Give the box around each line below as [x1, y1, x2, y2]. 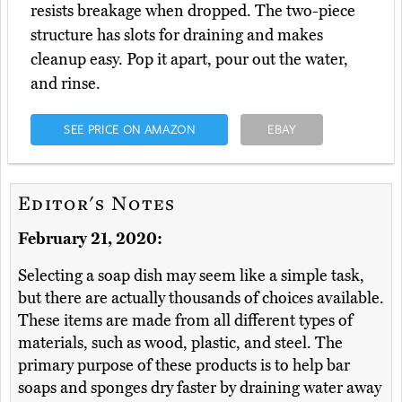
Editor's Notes [18, 189, 176, 216]
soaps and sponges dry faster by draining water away [18, 378, 381, 398]
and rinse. [31, 74, 100, 94]
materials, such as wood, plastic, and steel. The [18, 333, 343, 354]
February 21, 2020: [18, 229, 162, 249]
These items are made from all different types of [18, 310, 353, 331]
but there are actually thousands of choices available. [18, 288, 384, 309]
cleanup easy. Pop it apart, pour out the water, [31, 49, 348, 70]
